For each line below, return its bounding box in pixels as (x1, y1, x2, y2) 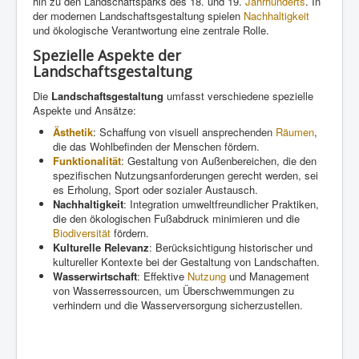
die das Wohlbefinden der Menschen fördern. (53, 138, 260, 154)
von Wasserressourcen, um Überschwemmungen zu (53, 282, 294, 298)
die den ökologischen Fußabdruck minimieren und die (53, 210, 300, 226)
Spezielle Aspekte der (33, 45, 181, 65)
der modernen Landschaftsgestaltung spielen (33, 7, 244, 23)
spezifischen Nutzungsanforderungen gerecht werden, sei (53, 167, 318, 183)
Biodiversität (53, 224, 111, 240)
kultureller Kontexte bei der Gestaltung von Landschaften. (53, 253, 320, 269)
